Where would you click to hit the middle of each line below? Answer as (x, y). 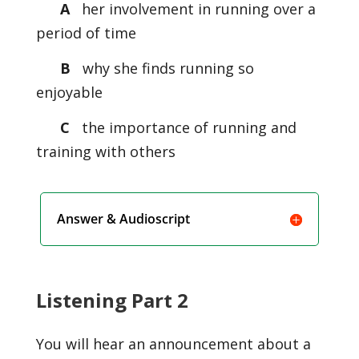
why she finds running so (166, 68)
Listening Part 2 (112, 300)
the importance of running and (187, 127)
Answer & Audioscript (124, 219)
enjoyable (69, 92)
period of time (86, 33)
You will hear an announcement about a (173, 344)
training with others (105, 151)
